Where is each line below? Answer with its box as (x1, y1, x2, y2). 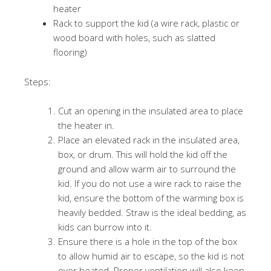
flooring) (53, 46, 87, 58)
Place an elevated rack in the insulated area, (58, 134, 240, 146)
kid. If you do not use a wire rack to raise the (58, 177, 241, 189)
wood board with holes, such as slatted (53, 31, 215, 44)
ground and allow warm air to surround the (58, 163, 236, 175)
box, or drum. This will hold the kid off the (58, 148, 227, 160)
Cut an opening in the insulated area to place (58, 105, 243, 117)
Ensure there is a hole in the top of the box (58, 235, 237, 247)
